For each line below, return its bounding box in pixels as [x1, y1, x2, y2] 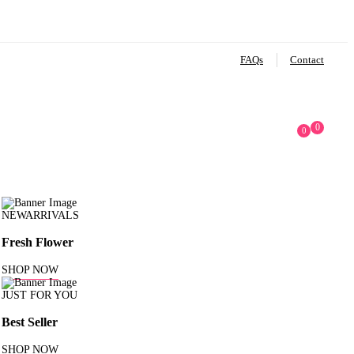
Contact [290, 54, 324, 66]
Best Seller [2, 314, 58, 330]
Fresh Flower [2, 235, 74, 250]
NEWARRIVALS [2, 209, 80, 221]
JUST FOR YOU [2, 288, 78, 301]
